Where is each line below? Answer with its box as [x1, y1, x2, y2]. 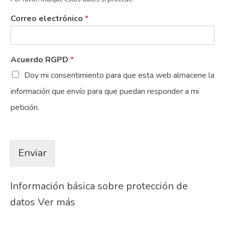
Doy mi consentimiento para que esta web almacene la [24, 70, 214, 81]
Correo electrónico [11, 13, 85, 25]
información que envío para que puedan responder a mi [11, 86, 199, 97]
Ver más [38, 195, 75, 209]
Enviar [18, 146, 47, 160]
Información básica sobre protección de [10, 179, 188, 193]
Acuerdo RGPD [11, 54, 70, 66]
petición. [11, 102, 39, 114]
